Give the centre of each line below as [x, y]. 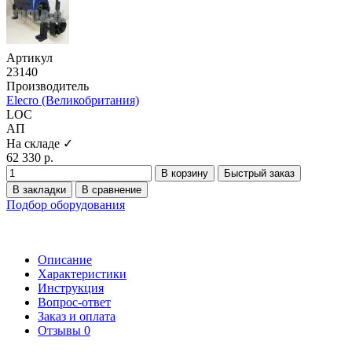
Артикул [29, 57]
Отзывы [61, 330]
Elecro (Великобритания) [73, 100]
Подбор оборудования [66, 204]
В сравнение [112, 189]
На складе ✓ [40, 143]
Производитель [48, 86]
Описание [65, 259]
